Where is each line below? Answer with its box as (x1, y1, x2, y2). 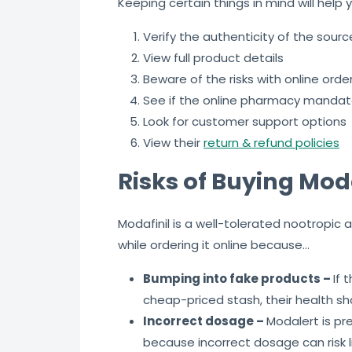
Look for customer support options (143, 112, 346, 130)
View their (143, 134, 203, 151)
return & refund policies (203, 134, 339, 151)
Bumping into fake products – (143, 269, 333, 287)
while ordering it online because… (118, 236, 310, 253)
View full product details (143, 49, 284, 66)
